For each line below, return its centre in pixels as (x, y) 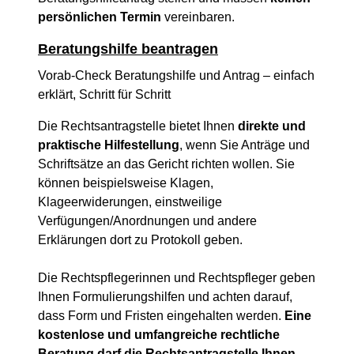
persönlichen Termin (100, 17)
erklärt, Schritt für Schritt (104, 94)
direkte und (272, 126)
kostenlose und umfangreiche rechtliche (159, 335)
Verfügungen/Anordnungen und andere (147, 221)
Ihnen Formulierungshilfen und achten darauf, (165, 297)
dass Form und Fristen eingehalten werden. (161, 316)
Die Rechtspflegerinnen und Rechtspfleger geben (177, 278)
